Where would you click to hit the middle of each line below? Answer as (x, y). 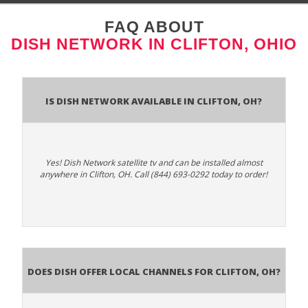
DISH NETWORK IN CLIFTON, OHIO (154, 44)
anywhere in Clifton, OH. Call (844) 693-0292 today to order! (154, 174)
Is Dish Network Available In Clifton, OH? (154, 99)
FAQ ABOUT (154, 26)
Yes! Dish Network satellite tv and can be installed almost (154, 162)
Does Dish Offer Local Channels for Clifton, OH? (154, 270)
